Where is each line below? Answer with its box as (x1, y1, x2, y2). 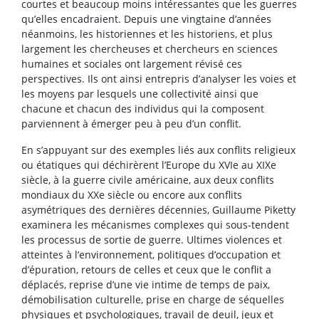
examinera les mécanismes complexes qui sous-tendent (21, 218, 289, 232)
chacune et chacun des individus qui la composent (21, 102, 264, 116)
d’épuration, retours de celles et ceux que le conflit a (21, 263, 271, 277)
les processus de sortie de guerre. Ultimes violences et (21, 233, 282, 247)
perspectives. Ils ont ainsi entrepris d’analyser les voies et (21, 72, 296, 86)
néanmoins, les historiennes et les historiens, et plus (21, 27, 273, 41)
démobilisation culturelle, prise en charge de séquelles (21, 293, 284, 307)
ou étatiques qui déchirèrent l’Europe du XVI (21, 158, 233, 172)
